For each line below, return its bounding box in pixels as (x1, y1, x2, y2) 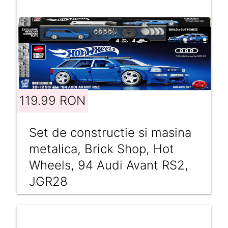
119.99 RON (19, 93, 85, 108)
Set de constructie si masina (28, 125, 191, 140)
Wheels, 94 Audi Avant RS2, (28, 157, 188, 173)
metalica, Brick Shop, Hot (28, 141, 174, 156)
